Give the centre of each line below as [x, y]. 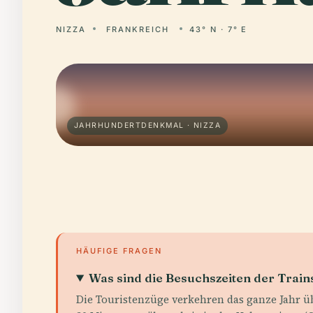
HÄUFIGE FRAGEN [119, 251]
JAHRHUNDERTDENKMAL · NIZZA [148, 125]
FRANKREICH [137, 29]
